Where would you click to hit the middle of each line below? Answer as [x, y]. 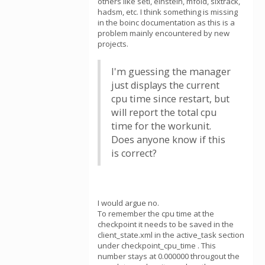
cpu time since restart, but [170, 99]
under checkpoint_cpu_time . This [157, 245]
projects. [113, 44]
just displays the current [165, 85]
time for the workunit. [161, 126]
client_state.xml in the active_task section [171, 235]
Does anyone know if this [168, 140]
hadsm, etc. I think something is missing [168, 12]
